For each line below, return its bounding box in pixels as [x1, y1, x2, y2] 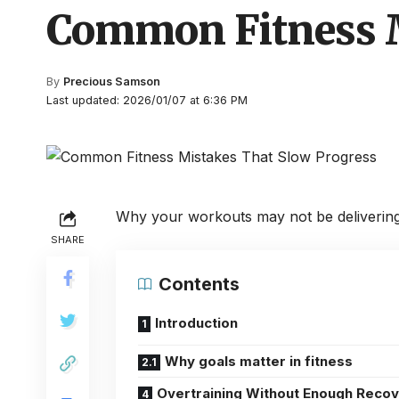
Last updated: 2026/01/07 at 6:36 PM [46, 94, 248, 107]
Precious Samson [63, 75, 161, 88]
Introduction [155, 314, 238, 331]
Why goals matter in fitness [165, 353, 353, 370]
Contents [159, 273, 240, 295]
